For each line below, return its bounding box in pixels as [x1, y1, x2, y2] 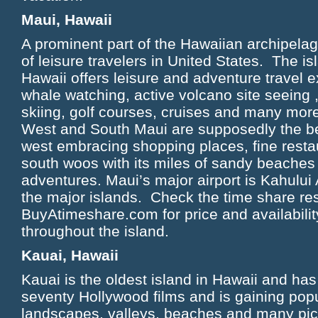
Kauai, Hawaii [21, 247, 119, 263]
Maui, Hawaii [21, 11, 112, 28]
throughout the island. [21, 223, 173, 239]
